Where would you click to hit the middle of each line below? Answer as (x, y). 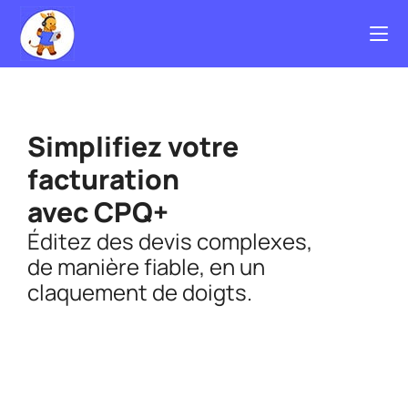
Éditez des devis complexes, (170, 241)
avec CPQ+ (98, 212)
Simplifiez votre (133, 146)
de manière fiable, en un (146, 266)
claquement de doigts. (140, 292)
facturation (103, 179)
